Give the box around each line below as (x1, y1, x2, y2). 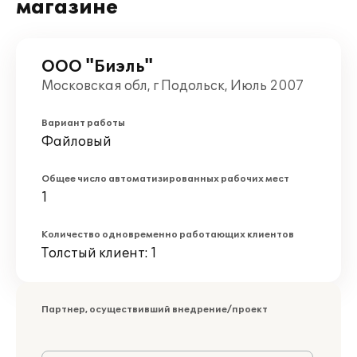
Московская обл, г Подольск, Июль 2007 (41, 78, 304, 94)
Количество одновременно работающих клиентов (41, 229, 294, 240)
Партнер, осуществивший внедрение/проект (41, 304, 268, 315)
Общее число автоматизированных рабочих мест (41, 174, 289, 184)
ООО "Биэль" (41, 57, 153, 76)
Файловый (41, 134, 112, 150)
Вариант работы (41, 118, 125, 128)
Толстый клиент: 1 (41, 245, 157, 261)
